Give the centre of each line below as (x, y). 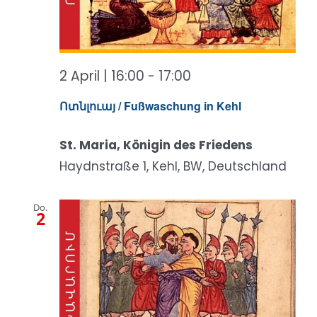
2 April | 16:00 (102, 76)
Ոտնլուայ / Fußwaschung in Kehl (150, 105)
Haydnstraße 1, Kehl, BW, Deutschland (173, 166)
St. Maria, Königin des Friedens (156, 145)
